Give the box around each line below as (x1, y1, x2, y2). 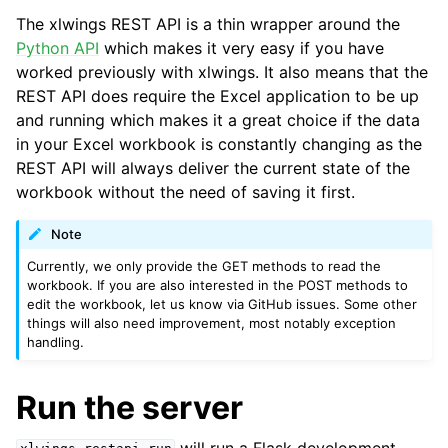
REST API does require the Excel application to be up (16, 85, 419, 106)
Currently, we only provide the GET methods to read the (27, 257, 382, 274)
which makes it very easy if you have (99, 37, 384, 58)
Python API (16, 37, 99, 58)
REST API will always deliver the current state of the (16, 157, 410, 178)
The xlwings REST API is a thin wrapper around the (16, 13, 400, 34)
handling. (27, 333, 85, 350)
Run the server (16, 387, 243, 427)
